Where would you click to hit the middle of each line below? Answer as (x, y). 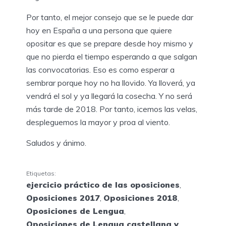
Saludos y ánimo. (56, 143)
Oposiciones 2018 (140, 198)
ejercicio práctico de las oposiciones (103, 185)
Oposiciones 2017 (63, 198)
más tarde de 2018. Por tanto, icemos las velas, (112, 109)
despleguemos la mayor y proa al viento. (98, 122)
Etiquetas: (41, 174)
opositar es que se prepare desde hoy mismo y (110, 43)
